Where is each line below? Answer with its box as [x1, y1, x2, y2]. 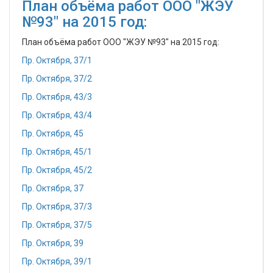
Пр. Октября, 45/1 [22, 147, 92, 157]
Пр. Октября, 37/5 [22, 220, 92, 230]
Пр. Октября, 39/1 [22, 257, 92, 266]
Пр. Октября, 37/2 [22, 74, 92, 83]
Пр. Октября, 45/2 [22, 165, 92, 175]
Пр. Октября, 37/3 [22, 202, 92, 211]
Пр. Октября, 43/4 [22, 110, 92, 120]
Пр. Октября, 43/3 [22, 92, 92, 102]
